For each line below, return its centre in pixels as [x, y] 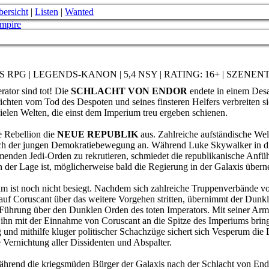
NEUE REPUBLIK [98, 134]
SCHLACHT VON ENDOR [129, 91]
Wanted [79, 12]
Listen [47, 12]
